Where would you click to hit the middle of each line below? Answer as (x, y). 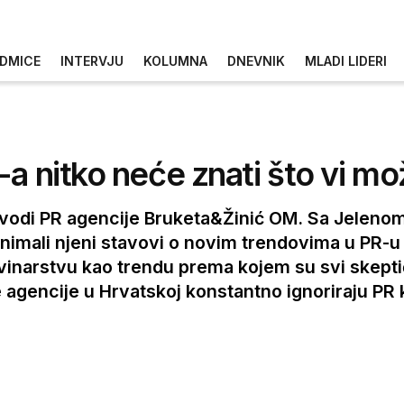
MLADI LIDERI (346, 60)
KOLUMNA (175, 60)
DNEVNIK (256, 60)
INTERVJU (92, 60)
